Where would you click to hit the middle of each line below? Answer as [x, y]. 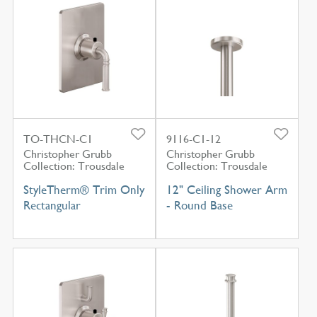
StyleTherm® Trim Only [83, 190]
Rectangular [52, 206]
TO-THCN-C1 [58, 139]
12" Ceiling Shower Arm [226, 190]
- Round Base [199, 206]
